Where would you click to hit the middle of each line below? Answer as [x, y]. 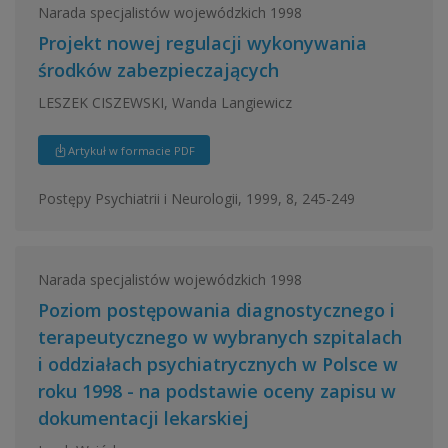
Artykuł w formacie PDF [131, 150]
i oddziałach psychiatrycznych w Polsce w [217, 364]
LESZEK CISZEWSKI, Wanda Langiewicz [164, 102]
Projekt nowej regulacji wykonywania [202, 43]
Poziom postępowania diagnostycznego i [216, 310]
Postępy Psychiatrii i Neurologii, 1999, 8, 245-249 [196, 198]
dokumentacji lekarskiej [143, 418]
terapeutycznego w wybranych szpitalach [219, 337]
